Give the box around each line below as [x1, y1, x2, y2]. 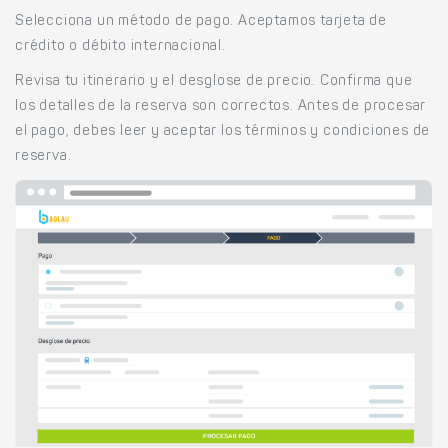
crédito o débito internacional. [15, 40, 226, 55]
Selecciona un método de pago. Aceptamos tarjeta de [15, 15, 387, 30]
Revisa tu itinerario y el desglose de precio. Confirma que [15, 75, 413, 90]
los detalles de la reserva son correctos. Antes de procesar [15, 100, 427, 115]
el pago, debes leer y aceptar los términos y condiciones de [15, 125, 431, 140]
